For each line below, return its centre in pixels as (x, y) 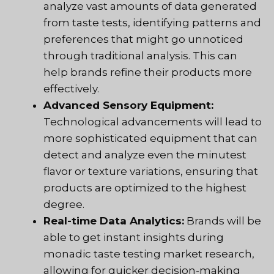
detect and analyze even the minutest (145, 155)
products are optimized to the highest (145, 188)
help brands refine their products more (148, 72)
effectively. (71, 89)
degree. (64, 205)
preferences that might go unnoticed (143, 39)
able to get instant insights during (134, 238)
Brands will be (223, 221)
